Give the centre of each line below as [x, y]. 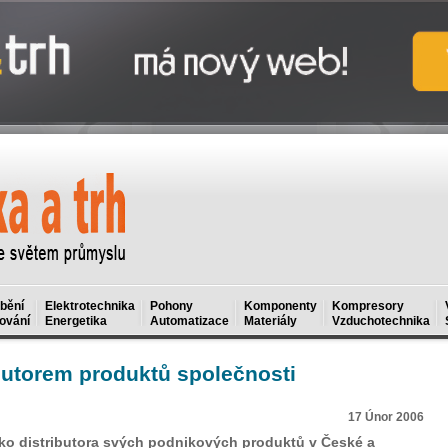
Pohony [171, 306]
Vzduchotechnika [381, 321]
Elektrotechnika [90, 306]
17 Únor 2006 [386, 417]
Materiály [270, 321]
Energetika [76, 321]
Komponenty [280, 306]
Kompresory [368, 306]
